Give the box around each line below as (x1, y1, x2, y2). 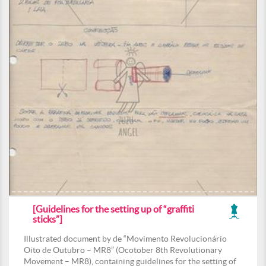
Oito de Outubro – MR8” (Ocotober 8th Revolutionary (24, 245, 222, 255)
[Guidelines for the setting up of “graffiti (33, 204, 194, 214)
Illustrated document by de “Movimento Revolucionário (24, 234, 227, 243)
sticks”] (33, 214, 62, 224)
